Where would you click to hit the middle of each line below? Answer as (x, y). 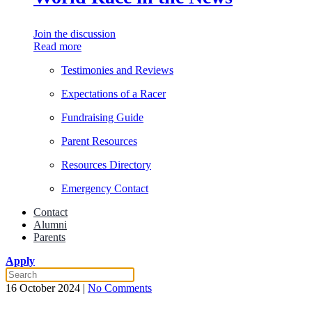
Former (167, 300)
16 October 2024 (43, 288)
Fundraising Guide (102, 117)
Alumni (50, 225)
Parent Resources (99, 141)
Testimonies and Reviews (117, 70)
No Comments (120, 288)
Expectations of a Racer (114, 94)
